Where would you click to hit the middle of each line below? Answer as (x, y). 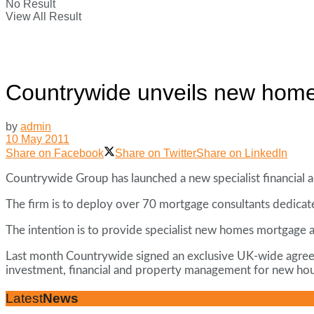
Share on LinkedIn (242, 153)
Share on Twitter (156, 153)
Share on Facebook (55, 153)
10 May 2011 (37, 139)
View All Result (43, 16)
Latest (24, 299)
